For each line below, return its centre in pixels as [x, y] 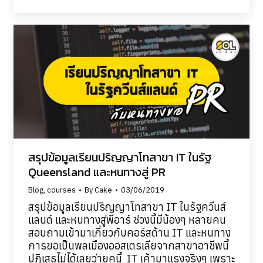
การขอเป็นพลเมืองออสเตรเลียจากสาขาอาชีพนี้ [128, 246]
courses [61, 190]
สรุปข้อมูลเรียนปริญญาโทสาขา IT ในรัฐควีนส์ [127, 207]
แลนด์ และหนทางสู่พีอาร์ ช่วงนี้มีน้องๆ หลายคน [127, 220]
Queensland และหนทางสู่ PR [97, 172]
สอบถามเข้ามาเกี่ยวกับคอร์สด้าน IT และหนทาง [129, 233]
